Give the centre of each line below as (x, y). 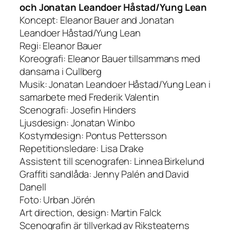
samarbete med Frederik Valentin (89, 97)
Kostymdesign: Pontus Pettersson (93, 136)
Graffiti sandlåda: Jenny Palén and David (104, 174)
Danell (33, 187)
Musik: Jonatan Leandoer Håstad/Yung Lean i (115, 84)
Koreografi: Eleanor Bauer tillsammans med (110, 59)
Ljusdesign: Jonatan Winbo (77, 123)
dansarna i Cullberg (61, 72)
